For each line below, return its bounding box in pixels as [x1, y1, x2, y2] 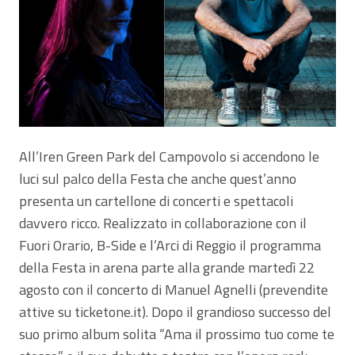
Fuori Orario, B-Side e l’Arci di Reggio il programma [19, 235, 321, 257]
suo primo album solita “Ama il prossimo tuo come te [19, 323, 334, 345]
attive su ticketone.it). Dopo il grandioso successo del [19, 301, 331, 323]
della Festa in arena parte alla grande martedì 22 [19, 257, 315, 279]
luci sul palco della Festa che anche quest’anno [19, 168, 296, 190]
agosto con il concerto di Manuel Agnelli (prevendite [19, 279, 328, 301]
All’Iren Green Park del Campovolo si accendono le [19, 146, 319, 168]
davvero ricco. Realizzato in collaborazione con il [19, 212, 307, 235]
